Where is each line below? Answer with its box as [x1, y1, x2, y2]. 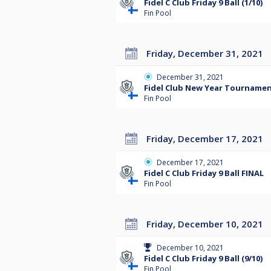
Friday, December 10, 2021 [151, 218, 263, 230]
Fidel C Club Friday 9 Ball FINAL [144, 168, 264, 179]
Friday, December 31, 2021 [151, 47, 263, 60]
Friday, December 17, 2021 [151, 132, 263, 145]
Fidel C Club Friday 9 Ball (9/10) [144, 253, 263, 264]
